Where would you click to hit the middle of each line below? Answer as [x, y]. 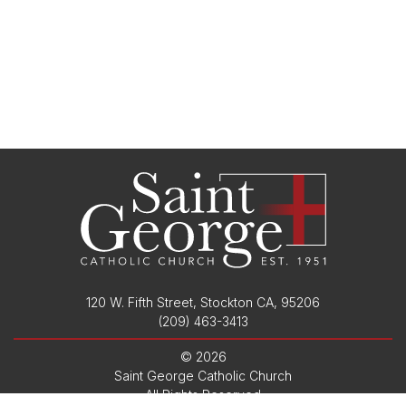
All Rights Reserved [203, 395]
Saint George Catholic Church [203, 376]
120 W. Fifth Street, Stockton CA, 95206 [203, 303]
